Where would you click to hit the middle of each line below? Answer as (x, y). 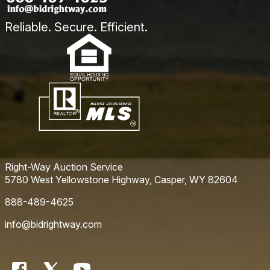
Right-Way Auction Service (64, 167)
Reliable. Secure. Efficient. (76, 27)
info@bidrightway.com (53, 224)
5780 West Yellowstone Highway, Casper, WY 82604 (121, 180)
